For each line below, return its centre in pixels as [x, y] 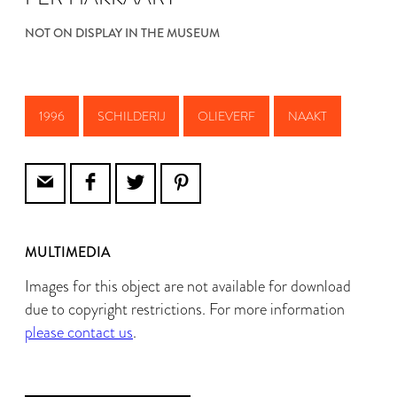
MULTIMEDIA [68, 252]
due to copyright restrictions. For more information [185, 309]
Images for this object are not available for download [188, 286]
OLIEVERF [226, 116]
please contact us [79, 332]
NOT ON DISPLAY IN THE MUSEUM [122, 33]
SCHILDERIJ [131, 116]
